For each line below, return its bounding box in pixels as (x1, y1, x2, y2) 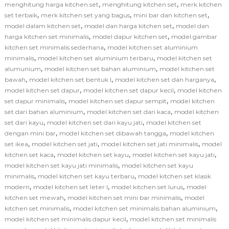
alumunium (4, 65, 41, 73)
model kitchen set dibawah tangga (59, 129, 166, 138)
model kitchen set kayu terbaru (37, 172, 134, 180)
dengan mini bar (4, 129, 56, 138)
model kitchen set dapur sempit (68, 97, 167, 105)
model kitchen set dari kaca (86, 108, 171, 116)
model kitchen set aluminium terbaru (37, 54, 153, 62)
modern (4, 183, 30, 191)
